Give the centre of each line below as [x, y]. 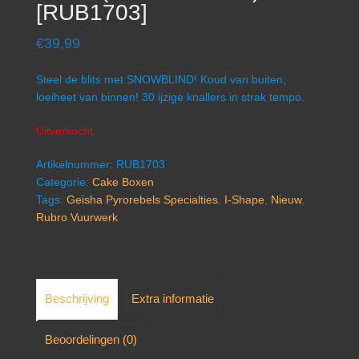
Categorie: [64, 182]
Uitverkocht [65, 130]
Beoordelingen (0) [91, 340]
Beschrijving [77, 299]
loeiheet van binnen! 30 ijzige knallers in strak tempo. [170, 97]
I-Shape [244, 199]
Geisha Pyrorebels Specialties [142, 199]
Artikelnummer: [76, 164]
